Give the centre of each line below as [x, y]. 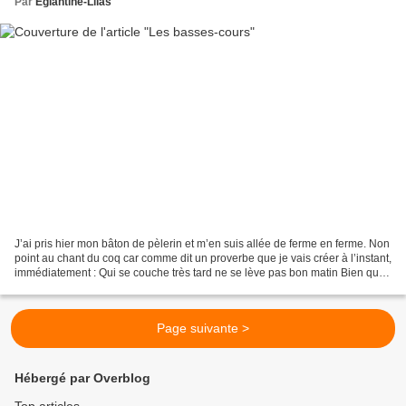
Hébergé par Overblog [82, 378]
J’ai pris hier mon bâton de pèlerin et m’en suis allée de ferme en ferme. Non [202, 244]
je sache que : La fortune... [79, 288]
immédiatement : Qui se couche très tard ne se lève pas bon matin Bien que [200, 273]
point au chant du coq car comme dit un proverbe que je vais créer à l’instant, [203, 259]
